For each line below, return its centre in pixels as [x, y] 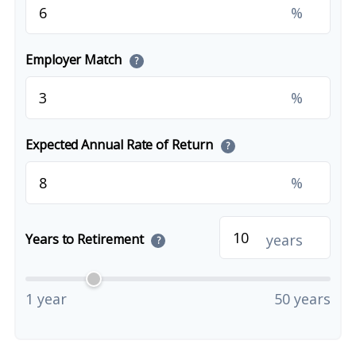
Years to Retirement [86, 239]
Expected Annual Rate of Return [121, 145]
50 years [302, 299]
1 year [46, 299]
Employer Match [75, 60]
